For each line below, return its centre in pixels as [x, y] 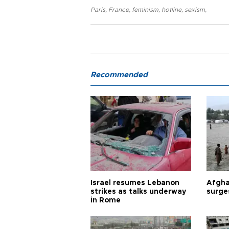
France [119, 10]
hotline [171, 10]
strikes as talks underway [138, 192]
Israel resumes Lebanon [135, 183]
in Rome [106, 201]
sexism [195, 10]
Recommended [119, 75]
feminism [145, 10]
